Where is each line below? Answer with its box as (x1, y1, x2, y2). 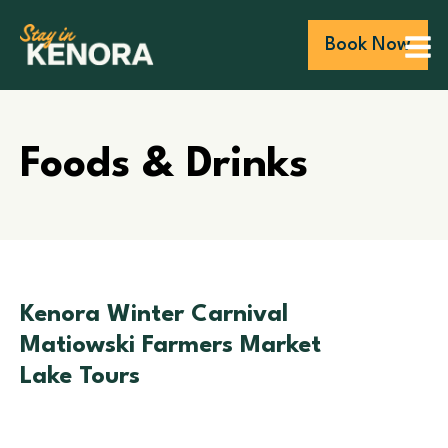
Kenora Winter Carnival (20, 303, 288, 327)
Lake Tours (20, 365, 140, 389)
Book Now (325, 36, 411, 54)
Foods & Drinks (20, 144, 308, 186)
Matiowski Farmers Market (20, 334, 321, 358)
